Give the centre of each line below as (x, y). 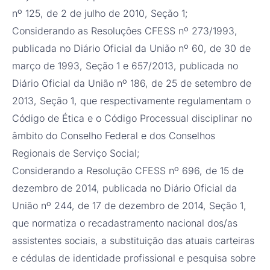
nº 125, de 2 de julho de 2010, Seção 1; (102, 14)
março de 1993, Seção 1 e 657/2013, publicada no (125, 66)
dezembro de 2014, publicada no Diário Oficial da (124, 188)
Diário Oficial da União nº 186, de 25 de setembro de (132, 83)
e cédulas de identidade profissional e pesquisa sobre (134, 258)
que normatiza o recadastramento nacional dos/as (125, 223)
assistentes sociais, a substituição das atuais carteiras (133, 241)
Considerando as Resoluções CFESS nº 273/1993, (125, 31)
